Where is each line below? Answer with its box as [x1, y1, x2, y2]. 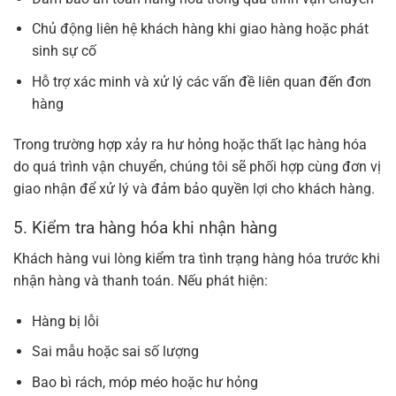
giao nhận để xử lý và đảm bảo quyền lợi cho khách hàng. [13, 179, 375, 197]
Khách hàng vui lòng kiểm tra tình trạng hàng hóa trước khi [13, 249, 380, 267]
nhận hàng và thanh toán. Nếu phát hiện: [13, 271, 268, 289]
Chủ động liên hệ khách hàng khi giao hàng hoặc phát [31, 20, 369, 38]
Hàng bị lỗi [31, 312, 99, 330]
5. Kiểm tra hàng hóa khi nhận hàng [13, 217, 278, 239]
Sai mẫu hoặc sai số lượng [31, 343, 199, 361]
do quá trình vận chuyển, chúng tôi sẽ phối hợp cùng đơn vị [13, 157, 381, 175]
